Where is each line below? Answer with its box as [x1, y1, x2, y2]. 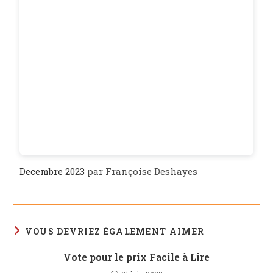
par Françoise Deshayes [85, 165, 198, 178]
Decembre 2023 [19, 165, 85, 178]
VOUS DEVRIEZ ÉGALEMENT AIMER [24, 225, 205, 238]
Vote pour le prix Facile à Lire [63, 250, 210, 264]
